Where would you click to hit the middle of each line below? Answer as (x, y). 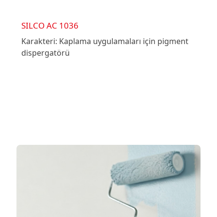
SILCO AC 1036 (50, 26)
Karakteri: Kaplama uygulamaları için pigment (105, 41)
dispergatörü (45, 53)
